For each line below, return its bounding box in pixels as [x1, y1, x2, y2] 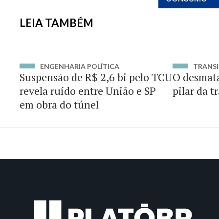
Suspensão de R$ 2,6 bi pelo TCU [20, 70, 172, 84]
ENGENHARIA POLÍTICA [40, 62, 119, 70]
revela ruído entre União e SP [20, 84, 156, 98]
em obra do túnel [20, 97, 99, 111]
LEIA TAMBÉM [20, 16, 93, 29]
